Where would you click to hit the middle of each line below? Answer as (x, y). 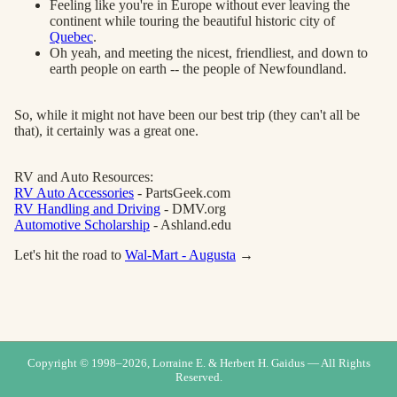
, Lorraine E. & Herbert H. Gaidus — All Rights (258, 363)
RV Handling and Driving (87, 208)
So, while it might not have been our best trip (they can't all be (187, 114)
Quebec (71, 36)
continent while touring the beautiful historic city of (192, 20)
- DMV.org (193, 208)
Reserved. (198, 377)
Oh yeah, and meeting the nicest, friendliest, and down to (209, 52)
